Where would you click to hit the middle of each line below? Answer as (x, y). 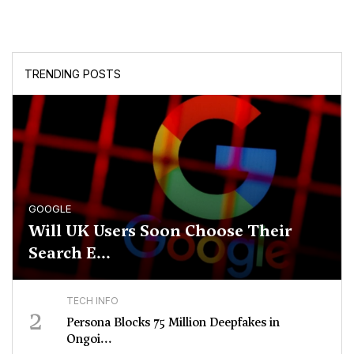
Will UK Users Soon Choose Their (160, 231)
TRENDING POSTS (73, 74)
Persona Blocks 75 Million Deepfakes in (173, 323)
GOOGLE (50, 209)
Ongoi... (89, 339)
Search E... (70, 253)
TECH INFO (92, 301)
